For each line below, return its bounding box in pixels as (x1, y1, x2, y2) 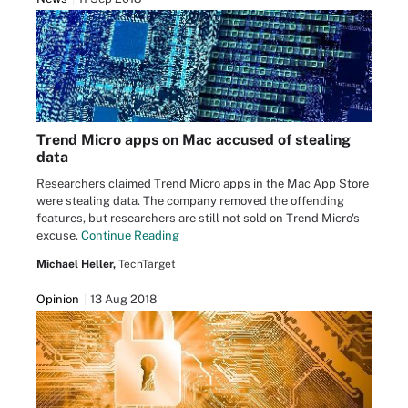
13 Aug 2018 (90, 292, 157, 307)
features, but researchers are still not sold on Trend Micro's (36, 211, 360, 226)
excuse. (36, 229, 81, 243)
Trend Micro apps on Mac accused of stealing (36, 131, 351, 149)
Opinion (36, 292, 79, 307)
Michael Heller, (36, 258, 116, 271)
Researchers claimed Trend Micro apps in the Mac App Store (36, 177, 369, 191)
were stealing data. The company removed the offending (36, 194, 344, 209)
